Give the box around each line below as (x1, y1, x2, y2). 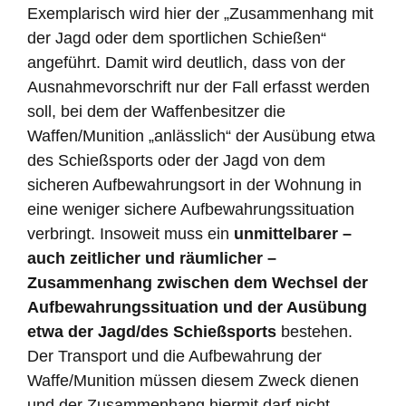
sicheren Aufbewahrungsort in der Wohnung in (27, 176, 362, 195)
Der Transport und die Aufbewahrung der (27, 347, 322, 366)
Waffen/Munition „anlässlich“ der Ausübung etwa (27, 127, 375, 146)
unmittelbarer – (234, 225, 352, 244)
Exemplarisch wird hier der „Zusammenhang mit (27, 5, 373, 24)
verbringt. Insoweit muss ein (27, 225, 234, 244)
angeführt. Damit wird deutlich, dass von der (27, 53, 345, 72)
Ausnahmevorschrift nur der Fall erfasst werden (27, 78, 370, 97)
